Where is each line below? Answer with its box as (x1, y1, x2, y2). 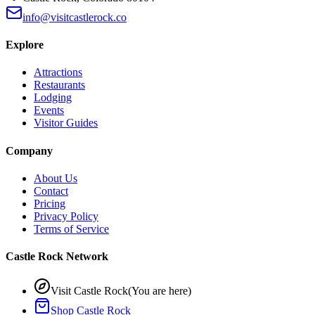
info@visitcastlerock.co (22, 11, 127, 23)
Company (6, 144, 53, 157)
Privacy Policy (34, 210, 98, 222)
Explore (6, 39, 44, 51)
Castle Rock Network (6, 250, 108, 263)
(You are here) (128, 285, 191, 297)
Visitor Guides (34, 117, 98, 129)
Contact (34, 184, 68, 197)
